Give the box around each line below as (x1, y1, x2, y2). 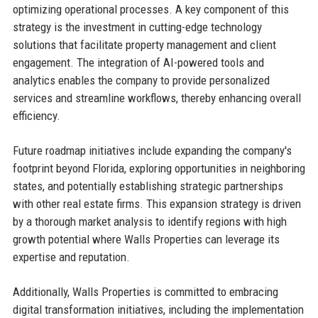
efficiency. (12, 109, 60, 124)
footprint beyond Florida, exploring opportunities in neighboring (12, 161, 305, 176)
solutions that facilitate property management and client (12, 38, 276, 53)
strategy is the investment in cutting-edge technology (12, 20, 262, 35)
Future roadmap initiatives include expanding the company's (12, 143, 292, 158)
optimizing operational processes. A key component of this (12, 2, 289, 17)
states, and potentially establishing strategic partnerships (12, 179, 283, 194)
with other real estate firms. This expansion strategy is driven (12, 197, 301, 212)
